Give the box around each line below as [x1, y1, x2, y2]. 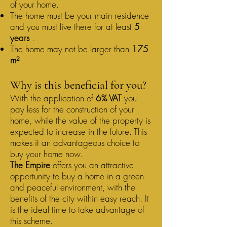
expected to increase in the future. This [10, 126, 147, 137]
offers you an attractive [50, 159, 134, 171]
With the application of [10, 92, 96, 104]
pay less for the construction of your [10, 103, 134, 115]
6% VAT [96, 92, 122, 104]
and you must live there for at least [10, 21, 134, 32]
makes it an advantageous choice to [10, 137, 139, 148]
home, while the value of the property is [10, 115, 150, 126]
